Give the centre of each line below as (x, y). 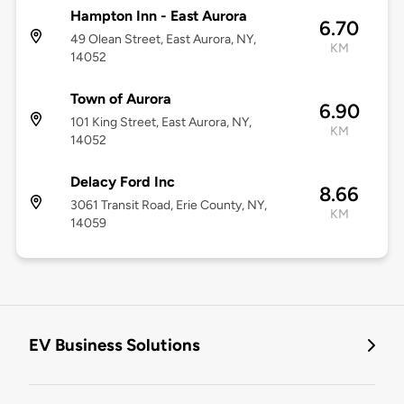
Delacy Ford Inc (122, 182)
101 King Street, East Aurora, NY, (161, 123)
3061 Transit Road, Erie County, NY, (168, 206)
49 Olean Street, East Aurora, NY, (163, 40)
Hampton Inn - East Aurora (158, 16)
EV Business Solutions (115, 345)
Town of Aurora (120, 99)
